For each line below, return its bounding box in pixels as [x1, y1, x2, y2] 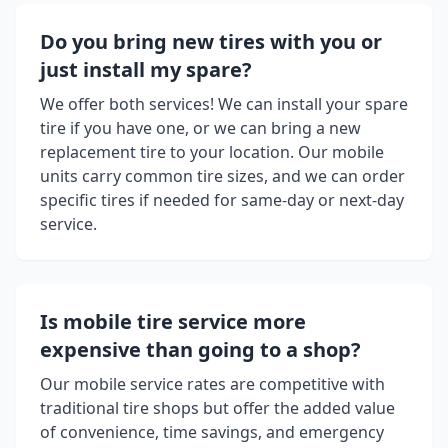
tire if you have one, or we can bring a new [40, 117, 361, 140]
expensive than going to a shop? [40, 336, 361, 364]
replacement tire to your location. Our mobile [40, 141, 384, 164]
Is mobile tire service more [40, 308, 306, 336]
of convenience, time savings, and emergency [40, 421, 384, 444]
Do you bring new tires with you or [40, 28, 382, 56]
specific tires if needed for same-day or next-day [40, 189, 404, 212]
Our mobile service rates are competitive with [40, 373, 385, 396]
